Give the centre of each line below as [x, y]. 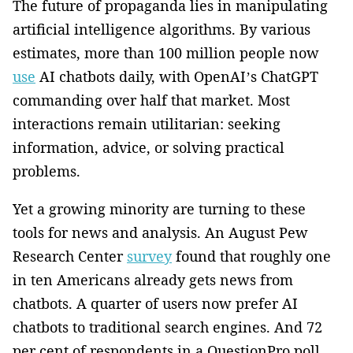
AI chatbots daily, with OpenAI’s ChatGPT [177, 76]
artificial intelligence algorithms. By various [162, 29]
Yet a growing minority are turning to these [159, 208]
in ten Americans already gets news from [153, 279]
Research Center [70, 256]
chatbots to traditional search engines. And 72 [167, 327]
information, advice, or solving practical [149, 147]
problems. [46, 171]
